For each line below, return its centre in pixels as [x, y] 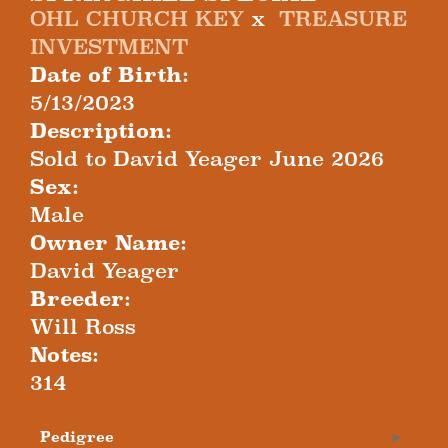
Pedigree [77, 437]
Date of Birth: [109, 75]
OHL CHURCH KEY [137, 19]
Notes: [64, 355]
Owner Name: [108, 243]
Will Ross [83, 327]
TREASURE [343, 19]
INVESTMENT [109, 47]
